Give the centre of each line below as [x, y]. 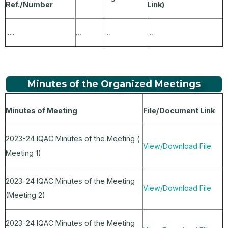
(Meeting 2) [25, 195]
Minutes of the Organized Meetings [114, 84]
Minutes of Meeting [41, 111]
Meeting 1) [23, 153]
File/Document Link [179, 111]
